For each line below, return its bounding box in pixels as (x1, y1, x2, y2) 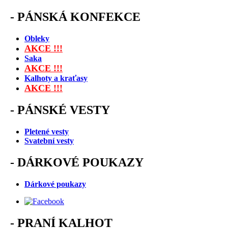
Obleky (24, 34, 49, 43)
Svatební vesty (24, 136, 74, 146)
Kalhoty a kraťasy (24, 73, 88, 82)
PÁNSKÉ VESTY (17, 103, 110, 117)
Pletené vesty (24, 127, 69, 136)
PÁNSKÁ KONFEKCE (17, 10, 140, 23)
